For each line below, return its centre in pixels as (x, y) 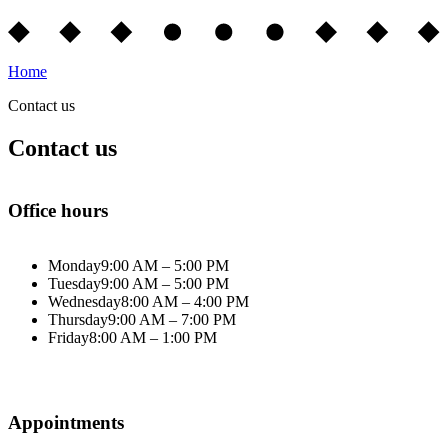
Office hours (58, 211)
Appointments (66, 422)
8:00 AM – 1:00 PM (153, 337)
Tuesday (74, 283)
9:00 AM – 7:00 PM (172, 319)
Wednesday (84, 301)
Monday (74, 265)
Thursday (78, 319)
